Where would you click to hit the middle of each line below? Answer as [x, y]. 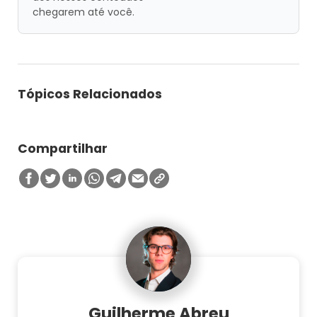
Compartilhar [63, 149]
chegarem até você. [83, 12]
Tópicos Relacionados [90, 94]
